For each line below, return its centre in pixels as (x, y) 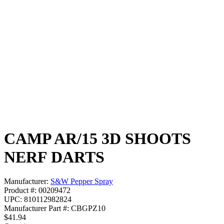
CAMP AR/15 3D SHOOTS (97, 138)
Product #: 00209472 (37, 190)
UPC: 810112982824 (38, 199)
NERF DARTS (54, 157)
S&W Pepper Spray (82, 181)
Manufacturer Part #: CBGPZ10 (55, 208)
